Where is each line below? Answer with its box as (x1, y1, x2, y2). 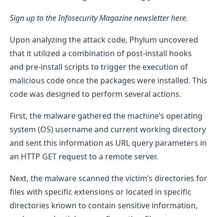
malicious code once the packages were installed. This (10, 75, 207, 86)
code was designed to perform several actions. (10, 88, 181, 99)
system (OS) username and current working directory (10, 124, 206, 135)
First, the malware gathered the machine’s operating (10, 110, 202, 121)
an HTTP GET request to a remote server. (10, 151, 158, 162)
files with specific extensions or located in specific (10, 186, 191, 197)
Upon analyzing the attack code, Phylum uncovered (10, 34, 198, 45)
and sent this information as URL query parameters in (10, 137, 207, 148)
